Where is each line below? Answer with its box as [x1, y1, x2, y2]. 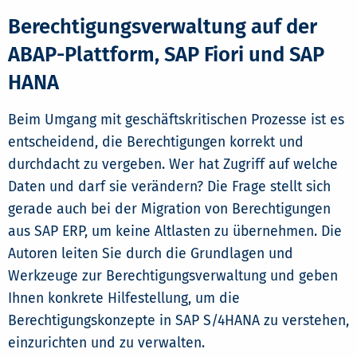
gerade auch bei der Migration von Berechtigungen [8, 201, 331, 218]
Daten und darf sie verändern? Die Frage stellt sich [8, 178, 331, 196]
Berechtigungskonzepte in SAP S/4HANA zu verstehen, [8, 312, 349, 330]
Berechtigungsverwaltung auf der [8, 14, 317, 40]
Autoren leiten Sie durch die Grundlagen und [8, 245, 293, 263]
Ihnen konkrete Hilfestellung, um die [8, 290, 240, 308]
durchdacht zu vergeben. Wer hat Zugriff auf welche [8, 156, 338, 174]
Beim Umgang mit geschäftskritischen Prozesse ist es [8, 112, 344, 129]
